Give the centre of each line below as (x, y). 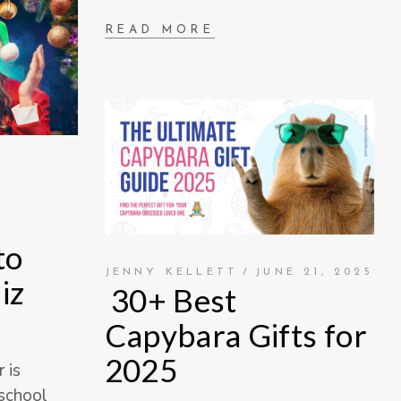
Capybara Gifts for (235, 334)
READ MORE (159, 30)
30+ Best (171, 299)
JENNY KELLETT (171, 272)
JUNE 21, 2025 (314, 272)
